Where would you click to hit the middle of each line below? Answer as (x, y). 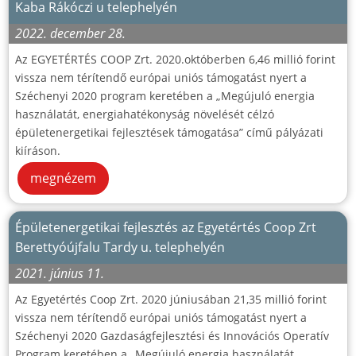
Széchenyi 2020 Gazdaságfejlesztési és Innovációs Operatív (172, 336)
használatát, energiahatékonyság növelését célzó (145, 114)
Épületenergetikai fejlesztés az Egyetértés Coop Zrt (166, 228)
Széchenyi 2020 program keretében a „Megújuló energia (165, 96)
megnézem (63, 178)
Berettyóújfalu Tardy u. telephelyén (120, 248)
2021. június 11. (60, 274)
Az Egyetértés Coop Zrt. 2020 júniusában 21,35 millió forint (171, 300)
